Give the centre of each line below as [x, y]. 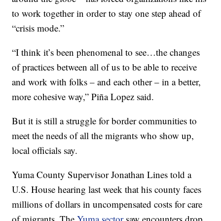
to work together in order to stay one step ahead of [107, 13]
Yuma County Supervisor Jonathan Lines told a [102, 175]
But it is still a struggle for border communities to [105, 121]
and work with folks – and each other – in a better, [107, 82]
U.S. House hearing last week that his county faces [107, 189]
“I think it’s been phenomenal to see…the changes [106, 52]
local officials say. [45, 150]
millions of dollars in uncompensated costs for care [107, 204]
